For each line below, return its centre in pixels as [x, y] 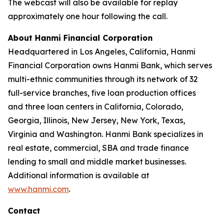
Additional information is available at [79, 175]
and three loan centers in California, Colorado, [96, 107]
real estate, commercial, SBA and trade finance [98, 148]
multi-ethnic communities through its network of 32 [103, 79]
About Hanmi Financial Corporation [80, 38]
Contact [24, 211]
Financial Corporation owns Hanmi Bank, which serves [110, 65]
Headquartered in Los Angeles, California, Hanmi [102, 52]
